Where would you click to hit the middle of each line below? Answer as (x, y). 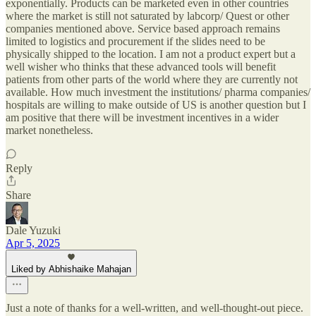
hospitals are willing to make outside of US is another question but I (156, 104)
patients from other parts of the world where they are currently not (152, 79)
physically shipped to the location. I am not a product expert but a (151, 54)
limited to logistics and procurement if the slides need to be (135, 41)
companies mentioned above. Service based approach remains (143, 28)
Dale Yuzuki (33, 230)
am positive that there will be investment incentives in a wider (142, 117)
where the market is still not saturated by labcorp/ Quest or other (147, 16)
